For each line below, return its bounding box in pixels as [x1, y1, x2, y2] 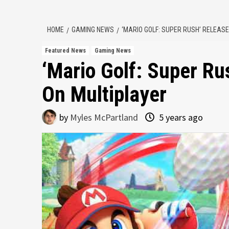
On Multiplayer [42, 82, 167, 107]
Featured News [45, 47, 86, 54]
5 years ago [157, 111, 203, 123]
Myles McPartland [70, 111, 138, 123]
